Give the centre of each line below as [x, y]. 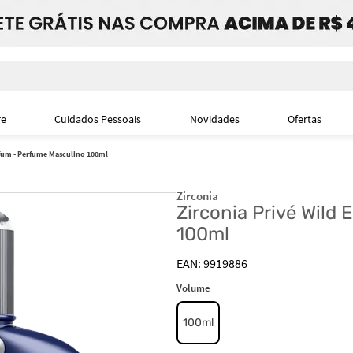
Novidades [214, 119]
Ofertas [305, 119]
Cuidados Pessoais [98, 119]
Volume [193, 288]
